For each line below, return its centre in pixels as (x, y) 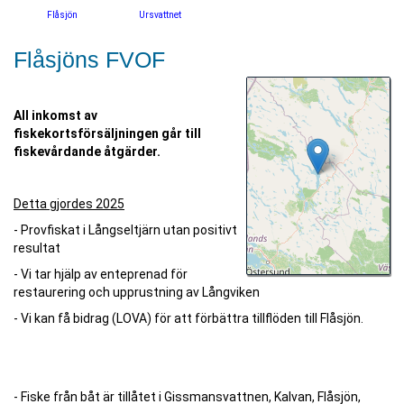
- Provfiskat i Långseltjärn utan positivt (125, 230)
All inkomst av (55, 115)
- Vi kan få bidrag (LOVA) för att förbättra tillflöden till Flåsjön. (188, 318)
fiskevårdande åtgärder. (87, 151)
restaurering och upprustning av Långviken (137, 292)
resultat (37, 248)
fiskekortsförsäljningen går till (107, 133)
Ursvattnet (160, 15)
